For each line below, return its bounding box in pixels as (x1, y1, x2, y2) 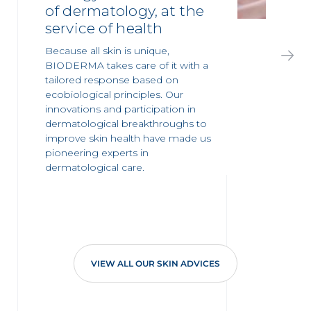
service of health (45, 19, 163, 37)
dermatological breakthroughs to (45, 117, 207, 130)
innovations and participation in (45, 102, 196, 115)
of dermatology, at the (45, 1, 204, 19)
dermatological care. (45, 160, 144, 174)
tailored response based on (45, 73, 178, 86)
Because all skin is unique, (45, 44, 169, 57)
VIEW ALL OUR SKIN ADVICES (91, 258, 220, 269)
